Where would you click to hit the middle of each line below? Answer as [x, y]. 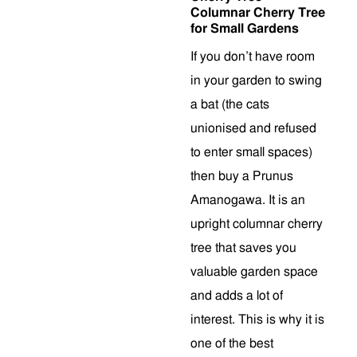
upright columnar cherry [257, 224]
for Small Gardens [245, 29]
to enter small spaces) [251, 152]
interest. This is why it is [257, 320]
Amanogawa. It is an [248, 200]
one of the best [232, 343]
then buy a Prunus [242, 176]
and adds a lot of [237, 296]
